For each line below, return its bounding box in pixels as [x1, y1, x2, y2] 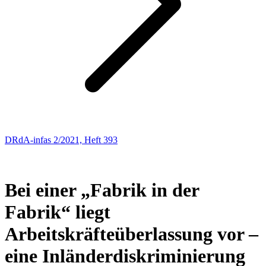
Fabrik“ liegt [5, 201, 110, 223]
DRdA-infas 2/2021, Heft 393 [5, 135, 118, 145]
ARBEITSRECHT [5, 145, 77, 156]
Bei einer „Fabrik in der [5, 179, 199, 201]
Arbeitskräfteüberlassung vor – [5, 223, 258, 245]
